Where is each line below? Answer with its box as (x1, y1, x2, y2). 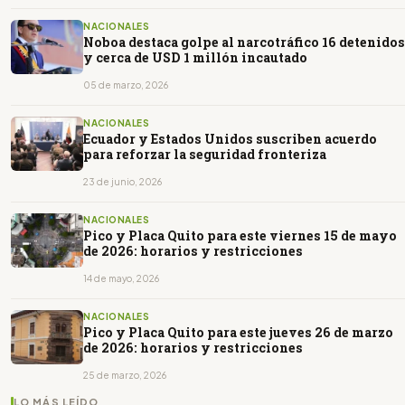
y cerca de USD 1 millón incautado (83, 49, 307, 67)
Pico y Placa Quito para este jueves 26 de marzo (83, 324, 393, 342)
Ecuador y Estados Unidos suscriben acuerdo (83, 130, 377, 148)
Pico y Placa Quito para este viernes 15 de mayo (83, 227, 397, 245)
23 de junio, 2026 (83, 176, 162, 188)
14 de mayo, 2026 (83, 273, 159, 285)
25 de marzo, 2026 (83, 370, 166, 381)
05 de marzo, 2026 (83, 80, 168, 91)
